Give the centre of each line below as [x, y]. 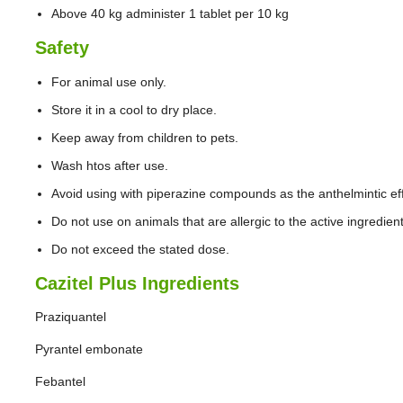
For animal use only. [109, 82]
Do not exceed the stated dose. [140, 249]
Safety [62, 48]
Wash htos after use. [110, 166]
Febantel [60, 381]
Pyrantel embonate [89, 349]
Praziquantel [71, 317]
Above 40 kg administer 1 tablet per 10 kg [170, 13]
